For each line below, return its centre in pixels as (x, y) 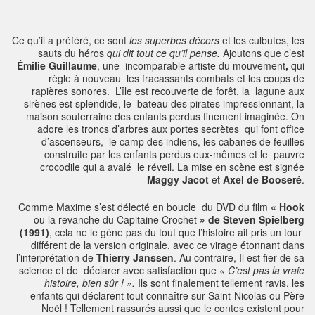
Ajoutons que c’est (262, 53)
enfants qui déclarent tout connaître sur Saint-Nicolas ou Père (167, 296)
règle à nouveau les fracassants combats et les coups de (176, 78)
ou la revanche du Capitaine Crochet (115, 220)
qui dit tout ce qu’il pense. (163, 53)
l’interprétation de (56, 258)
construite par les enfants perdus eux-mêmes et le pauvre (174, 154)
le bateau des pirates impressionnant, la (213, 104)
